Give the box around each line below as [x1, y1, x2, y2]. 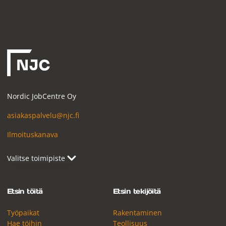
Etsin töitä [7, 186, 43, 196]
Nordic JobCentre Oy [7, 91, 76, 101]
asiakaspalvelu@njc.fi [7, 110, 79, 120]
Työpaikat [7, 207, 39, 217]
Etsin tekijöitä [113, 186, 161, 196]
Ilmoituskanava [7, 130, 58, 140]
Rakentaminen [113, 207, 162, 217]
